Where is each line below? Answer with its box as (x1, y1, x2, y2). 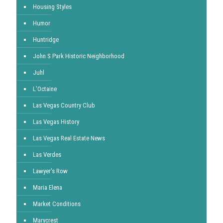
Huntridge (33, 36, 59, 43)
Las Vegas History (33, 118, 79, 125)
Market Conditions (33, 200, 81, 208)
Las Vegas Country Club (33, 102, 95, 109)
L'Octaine (33, 85, 57, 93)
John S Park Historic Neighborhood (33, 52, 124, 60)
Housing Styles (33, 3, 72, 10)
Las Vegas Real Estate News (33, 134, 105, 142)
